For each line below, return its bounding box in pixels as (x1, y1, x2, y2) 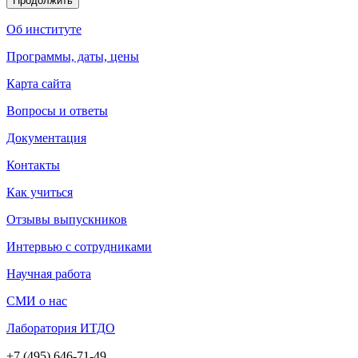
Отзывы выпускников (6, 213, 127, 227)
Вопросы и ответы (6, 103, 108, 117)
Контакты (6, 157, 60, 172)
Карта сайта (6, 76, 71, 90)
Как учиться (6, 185, 73, 200)
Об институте (6, 22, 82, 36)
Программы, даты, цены (6, 49, 139, 63)
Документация (6, 130, 86, 145)
